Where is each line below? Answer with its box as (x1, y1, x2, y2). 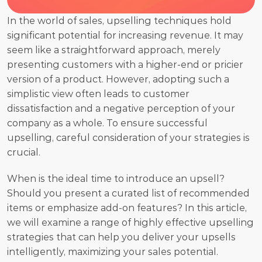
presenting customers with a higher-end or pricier (7, 58, 243, 70)
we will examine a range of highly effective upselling (7, 216, 254, 228)
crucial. (7, 146, 43, 158)
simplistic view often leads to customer (7, 88, 189, 99)
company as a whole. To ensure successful (7, 117, 208, 129)
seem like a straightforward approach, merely (7, 44, 220, 56)
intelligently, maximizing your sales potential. (7, 246, 220, 257)
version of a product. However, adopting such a (7, 73, 229, 85)
